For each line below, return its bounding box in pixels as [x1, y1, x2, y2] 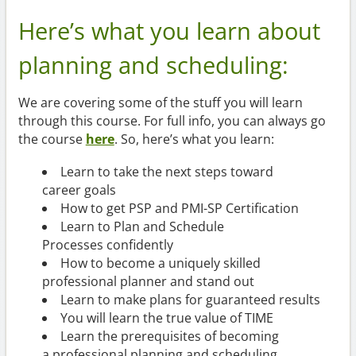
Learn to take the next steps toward [60, 162, 273, 180]
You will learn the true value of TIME [60, 308, 273, 327]
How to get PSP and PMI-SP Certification [60, 199, 299, 217]
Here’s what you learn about [17, 15, 320, 47]
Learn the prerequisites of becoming [60, 327, 279, 345]
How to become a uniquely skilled [60, 253, 261, 272]
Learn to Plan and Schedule [60, 217, 224, 235]
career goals [41, 180, 116, 199]
